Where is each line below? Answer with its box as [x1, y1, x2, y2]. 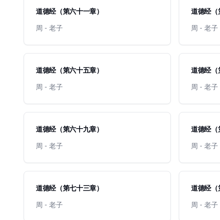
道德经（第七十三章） [36, 183, 103, 192]
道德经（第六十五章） [36, 65, 103, 75]
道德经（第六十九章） [36, 124, 103, 134]
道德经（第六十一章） [36, 6, 103, 16]
